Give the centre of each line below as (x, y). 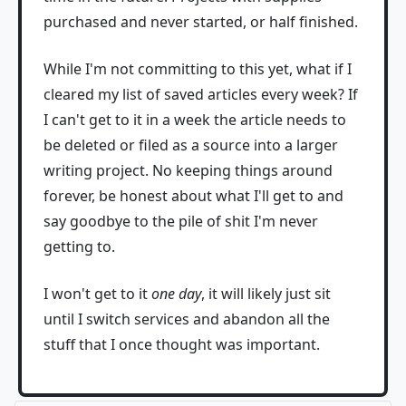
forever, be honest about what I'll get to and (193, 196)
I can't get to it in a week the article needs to (195, 120)
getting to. (79, 246)
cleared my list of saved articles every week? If (201, 94)
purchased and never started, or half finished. (201, 22)
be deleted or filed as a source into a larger (191, 145)
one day (176, 294)
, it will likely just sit (266, 294)
